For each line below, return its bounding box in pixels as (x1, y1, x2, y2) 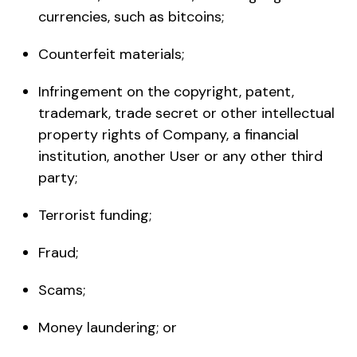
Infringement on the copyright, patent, (38, 81, 294, 101)
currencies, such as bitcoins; (38, 6, 224, 26)
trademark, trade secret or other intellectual (38, 103, 335, 123)
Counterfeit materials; (38, 44, 184, 64)
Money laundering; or (38, 317, 177, 337)
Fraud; (38, 242, 78, 262)
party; (38, 167, 77, 187)
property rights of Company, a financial (38, 124, 299, 144)
